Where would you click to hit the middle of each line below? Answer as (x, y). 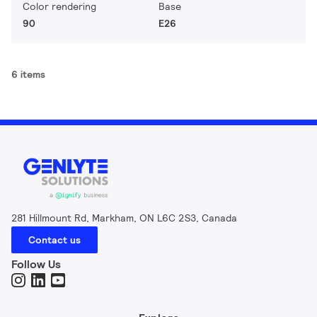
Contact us (54, 240)
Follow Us (36, 265)
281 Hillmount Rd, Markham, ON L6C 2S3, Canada (124, 218)
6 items (28, 74)
